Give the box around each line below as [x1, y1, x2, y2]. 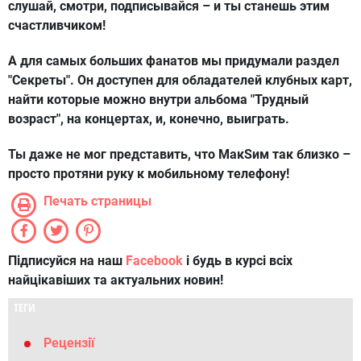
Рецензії [44, 335, 94, 351]
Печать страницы [44, 193, 151, 210]
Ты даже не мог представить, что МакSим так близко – [8, 147, 351, 163]
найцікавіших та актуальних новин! [8, 272, 223, 288]
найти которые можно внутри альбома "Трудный [8, 92, 309, 108]
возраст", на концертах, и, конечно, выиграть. [8, 111, 289, 127]
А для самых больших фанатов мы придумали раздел [8, 53, 339, 69]
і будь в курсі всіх [183, 253, 293, 269]
